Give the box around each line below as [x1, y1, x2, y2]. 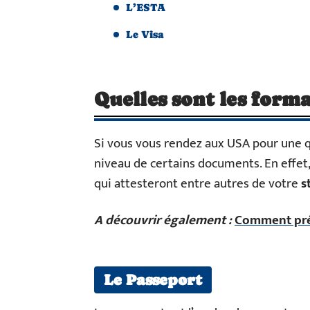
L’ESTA [126, 1, 165, 13]
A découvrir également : [94, 210, 232, 231]
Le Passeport [104, 271, 203, 289]
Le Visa [126, 28, 164, 40]
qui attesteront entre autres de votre [94, 173, 301, 194]
